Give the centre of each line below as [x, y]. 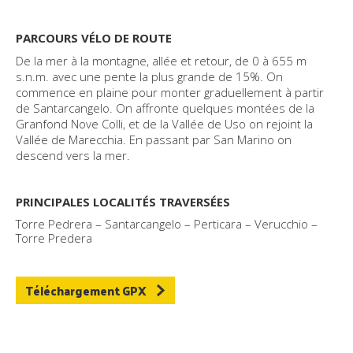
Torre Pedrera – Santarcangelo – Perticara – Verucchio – [167, 224]
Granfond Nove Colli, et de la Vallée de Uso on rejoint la [164, 124]
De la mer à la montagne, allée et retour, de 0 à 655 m [161, 61]
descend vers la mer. [73, 155]
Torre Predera [54, 238]
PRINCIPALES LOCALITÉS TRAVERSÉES [123, 202]
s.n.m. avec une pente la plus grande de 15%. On [149, 76]
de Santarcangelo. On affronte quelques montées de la [165, 108]
